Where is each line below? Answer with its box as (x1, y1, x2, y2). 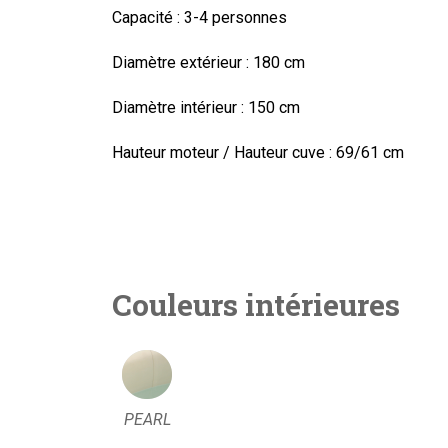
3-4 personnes (180, 8, 287, 27)
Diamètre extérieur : (112, 53, 249, 72)
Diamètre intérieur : (112, 98, 244, 117)
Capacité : (112, 8, 180, 27)
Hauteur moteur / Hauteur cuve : (112, 143, 332, 162)
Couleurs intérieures (112, 285, 400, 324)
